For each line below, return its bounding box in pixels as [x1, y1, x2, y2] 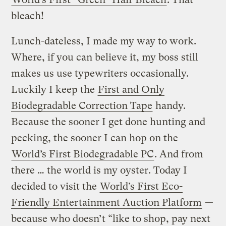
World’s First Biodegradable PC [12, 148, 154, 160]
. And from [154, 148, 204, 160]
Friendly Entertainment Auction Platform [11, 196, 202, 208]
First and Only [98, 83, 165, 95]
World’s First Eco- [100, 180, 183, 192]
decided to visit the [11, 180, 100, 192]
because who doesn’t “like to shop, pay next [11, 212, 211, 224]
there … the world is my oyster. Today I [11, 164, 188, 176]
